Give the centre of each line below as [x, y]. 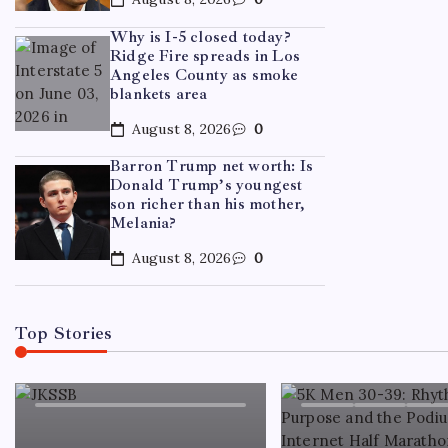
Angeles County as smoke [204, 74]
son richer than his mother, [208, 203]
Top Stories [64, 332]
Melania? [143, 222]
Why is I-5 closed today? [200, 36]
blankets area [159, 93]
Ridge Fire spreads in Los [205, 55]
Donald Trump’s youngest [206, 184]
